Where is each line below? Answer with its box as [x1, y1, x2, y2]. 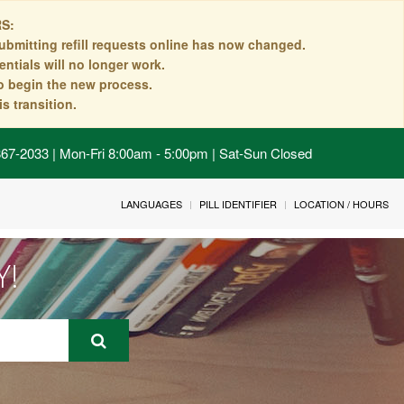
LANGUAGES [121, 197, 182, 211]
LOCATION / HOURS [294, 197, 389, 211]
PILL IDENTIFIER [199, 197, 277, 211]
